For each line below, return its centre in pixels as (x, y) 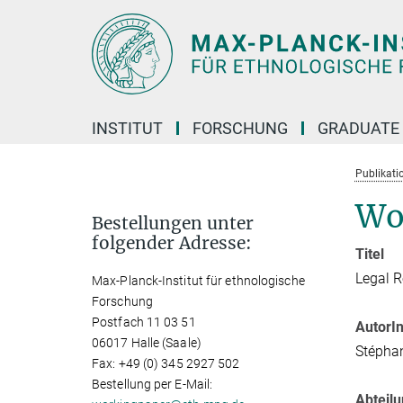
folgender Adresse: (172, 243)
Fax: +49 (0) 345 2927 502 (166, 363)
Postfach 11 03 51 (144, 322)
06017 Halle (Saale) (147, 343)
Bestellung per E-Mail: (152, 384)
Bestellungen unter (173, 223)
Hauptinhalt (42, 17)
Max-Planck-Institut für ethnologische (198, 281)
